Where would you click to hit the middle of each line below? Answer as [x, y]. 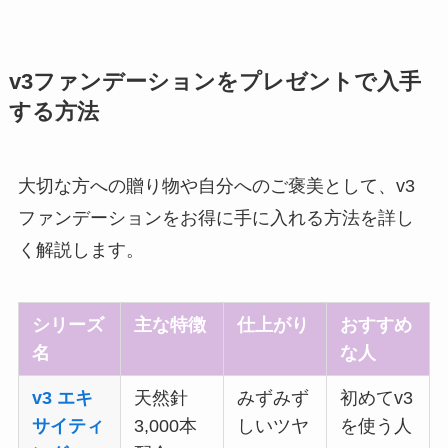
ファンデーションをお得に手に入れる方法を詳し [215, 218]
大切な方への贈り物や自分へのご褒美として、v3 [216, 186]
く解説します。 [80, 250]
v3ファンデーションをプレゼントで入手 [214, 82]
